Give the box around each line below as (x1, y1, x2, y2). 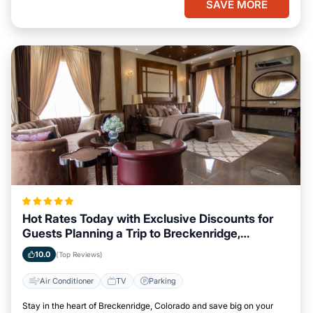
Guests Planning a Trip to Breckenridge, (22, 226, 240, 240)
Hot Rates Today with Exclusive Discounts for (22, 212, 273, 226)
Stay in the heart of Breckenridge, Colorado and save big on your (22, 300, 273, 311)
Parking (149, 275, 176, 286)
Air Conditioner (40, 275, 94, 286)
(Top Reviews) (56, 250, 103, 259)
